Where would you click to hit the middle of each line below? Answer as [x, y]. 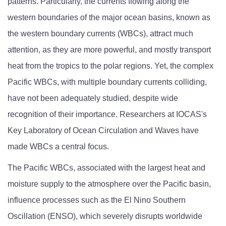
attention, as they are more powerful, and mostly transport [109, 50]
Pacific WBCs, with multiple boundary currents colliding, [107, 82]
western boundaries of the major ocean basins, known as [109, 18]
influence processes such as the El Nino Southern [97, 200]
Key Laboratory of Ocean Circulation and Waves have [103, 131]
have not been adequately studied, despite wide [93, 98]
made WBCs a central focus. [58, 147]
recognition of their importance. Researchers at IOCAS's [107, 115]
